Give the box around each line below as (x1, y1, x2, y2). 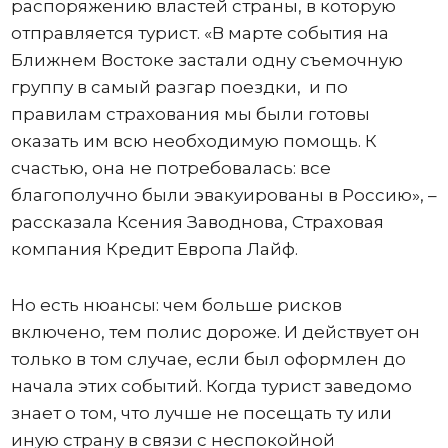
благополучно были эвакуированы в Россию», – (10, 185, 437, 206)
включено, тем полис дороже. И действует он (10, 322, 420, 343)
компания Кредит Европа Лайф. (10, 239, 298, 260)
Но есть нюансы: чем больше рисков (10, 295, 342, 316)
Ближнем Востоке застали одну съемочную (10, 50, 403, 71)
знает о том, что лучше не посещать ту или (10, 403, 392, 424)
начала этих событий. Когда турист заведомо (10, 376, 412, 397)
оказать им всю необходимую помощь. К (10, 131, 377, 152)
